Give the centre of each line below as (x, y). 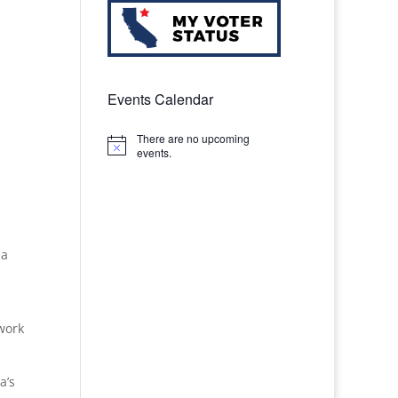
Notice (122, 151)
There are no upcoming (193, 138)
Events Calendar (160, 99)
